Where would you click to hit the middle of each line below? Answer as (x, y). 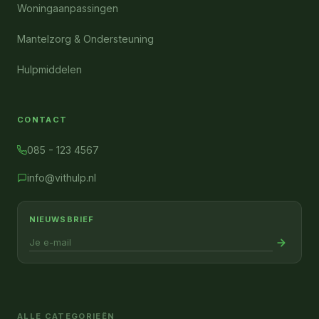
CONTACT (42, 120)
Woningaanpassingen (68, 9)
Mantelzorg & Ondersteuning (85, 39)
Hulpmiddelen (49, 70)
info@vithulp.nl (62, 178)
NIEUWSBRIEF (62, 220)
